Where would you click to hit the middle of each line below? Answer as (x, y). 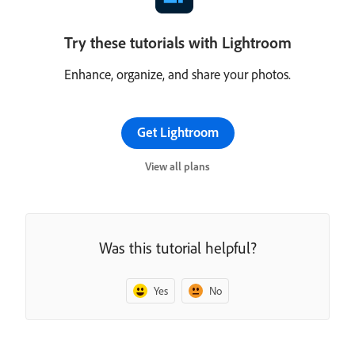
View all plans (177, 166)
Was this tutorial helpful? (177, 247)
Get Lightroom (177, 132)
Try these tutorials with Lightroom (177, 42)
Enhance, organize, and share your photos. (177, 74)
